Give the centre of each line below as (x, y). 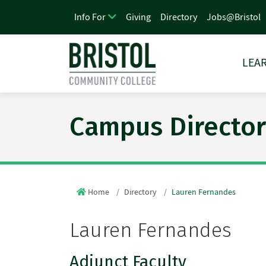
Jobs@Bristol (234, 17)
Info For (90, 17)
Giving (139, 17)
